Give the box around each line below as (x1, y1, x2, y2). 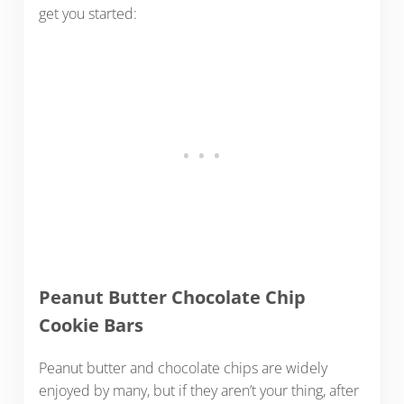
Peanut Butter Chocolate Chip (38, 285, 306, 310)
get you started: (38, 4, 141, 24)
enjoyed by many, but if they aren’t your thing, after (38, 380, 359, 400)
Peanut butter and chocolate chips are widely (38, 357, 327, 378)
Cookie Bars (38, 313, 143, 338)
